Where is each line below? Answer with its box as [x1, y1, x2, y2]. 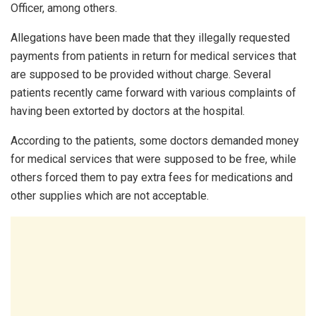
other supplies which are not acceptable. [11, 189, 209, 203]
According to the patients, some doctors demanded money [11, 134, 299, 148]
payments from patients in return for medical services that [11, 49, 296, 63]
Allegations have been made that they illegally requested [11, 31, 290, 45]
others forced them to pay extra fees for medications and [11, 171, 293, 185]
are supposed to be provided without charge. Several [11, 68, 271, 82]
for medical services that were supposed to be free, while [11, 152, 296, 166]
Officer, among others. [11, 1, 117, 16]
